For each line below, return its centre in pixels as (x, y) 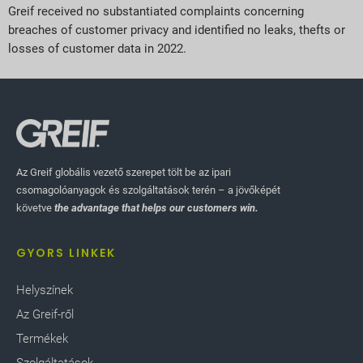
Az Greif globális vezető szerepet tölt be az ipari (124, 172)
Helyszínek (45, 290)
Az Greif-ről (45, 315)
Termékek (42, 339)
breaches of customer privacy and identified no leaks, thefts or (177, 30)
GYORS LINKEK (66, 253)
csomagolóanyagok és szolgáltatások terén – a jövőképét (148, 190)
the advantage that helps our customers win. (156, 207)
